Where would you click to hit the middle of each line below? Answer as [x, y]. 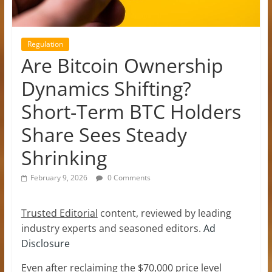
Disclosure [45, 243]
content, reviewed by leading [164, 213]
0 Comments [128, 177]
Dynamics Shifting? [106, 88]
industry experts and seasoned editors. [112, 228]
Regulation [45, 44]
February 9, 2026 [59, 177]
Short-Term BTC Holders [131, 111]
